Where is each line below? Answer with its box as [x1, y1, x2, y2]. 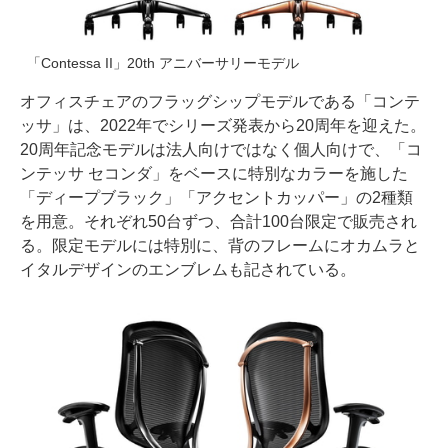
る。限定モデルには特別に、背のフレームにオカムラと [20, 236, 420, 254]
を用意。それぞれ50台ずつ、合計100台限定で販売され [20, 212, 417, 230]
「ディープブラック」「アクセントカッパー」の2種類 [20, 188, 413, 206]
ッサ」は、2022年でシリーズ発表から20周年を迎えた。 [20, 116, 426, 134]
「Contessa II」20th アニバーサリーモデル [27, 54, 299, 71]
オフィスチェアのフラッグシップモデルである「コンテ [20, 92, 420, 110]
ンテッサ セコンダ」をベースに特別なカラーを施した [20, 164, 408, 182]
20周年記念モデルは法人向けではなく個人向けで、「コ [20, 140, 422, 158]
